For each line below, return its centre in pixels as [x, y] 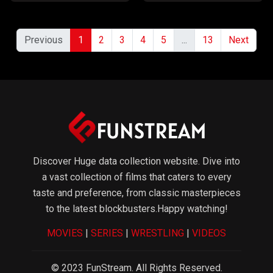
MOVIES [65, 233]
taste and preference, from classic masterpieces [136, 193]
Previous [44, 40]
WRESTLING [158, 233]
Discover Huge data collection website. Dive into [136, 161]
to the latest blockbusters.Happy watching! [136, 209]
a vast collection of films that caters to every [136, 177]
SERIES [107, 233]
